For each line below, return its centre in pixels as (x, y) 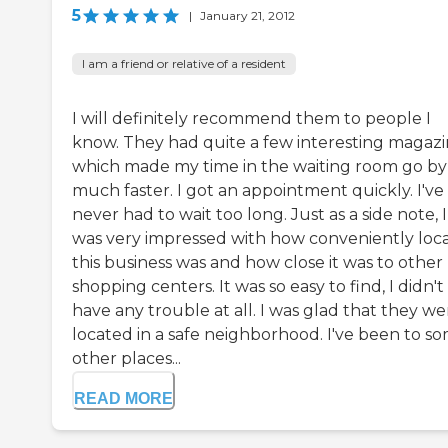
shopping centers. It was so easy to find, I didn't (258, 287)
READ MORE (123, 399)
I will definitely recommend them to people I (251, 119)
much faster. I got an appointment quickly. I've (258, 191)
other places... (126, 359)
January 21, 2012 (247, 16)
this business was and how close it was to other (257, 263)
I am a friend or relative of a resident (184, 64)
